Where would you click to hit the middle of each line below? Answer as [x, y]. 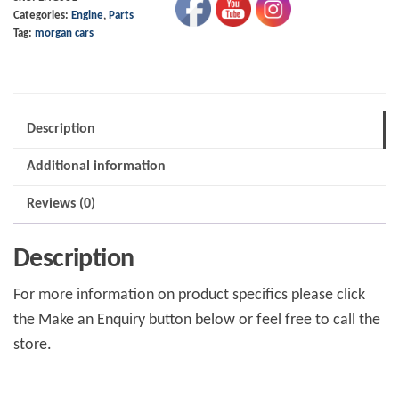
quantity [41, 69]
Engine [87, 16]
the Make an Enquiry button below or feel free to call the [197, 320]
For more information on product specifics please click [189, 295]
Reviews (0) [61, 204]
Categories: [42, 16]
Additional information [96, 166]
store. [33, 345]
